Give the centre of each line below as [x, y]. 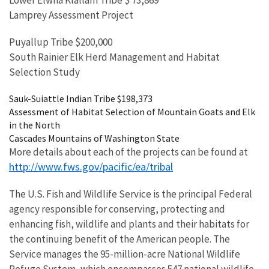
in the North [35, 125]
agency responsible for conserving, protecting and [117, 209]
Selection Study [44, 72]
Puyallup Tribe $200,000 [61, 42]
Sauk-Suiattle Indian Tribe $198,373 [81, 98]
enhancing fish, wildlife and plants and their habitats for [129, 224]
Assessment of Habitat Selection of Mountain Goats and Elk [132, 112]
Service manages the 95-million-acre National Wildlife [125, 254]
